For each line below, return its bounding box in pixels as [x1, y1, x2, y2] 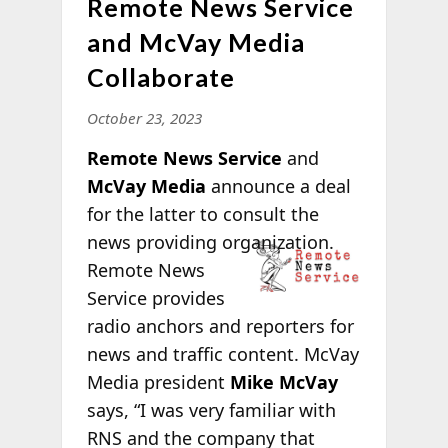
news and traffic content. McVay [86, 341, 359, 366]
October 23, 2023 [86, 107, 202, 128]
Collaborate [86, 61, 235, 92]
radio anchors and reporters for [86, 313, 354, 338]
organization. [216, 229, 334, 254]
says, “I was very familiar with [86, 397, 336, 422]
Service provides [86, 285, 225, 310]
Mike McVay [229, 369, 338, 394]
